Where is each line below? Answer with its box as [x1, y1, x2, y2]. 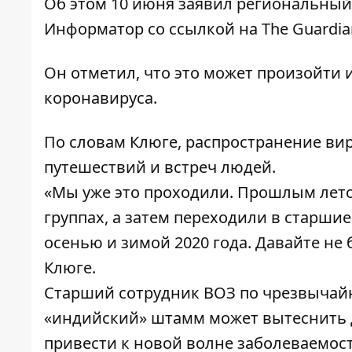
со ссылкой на [144, 18, 262, 39]
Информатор [44, 18, 144, 39]
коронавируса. [44, 87, 157, 108]
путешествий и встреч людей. [44, 156, 276, 178]
